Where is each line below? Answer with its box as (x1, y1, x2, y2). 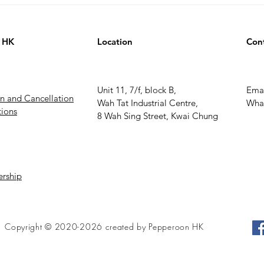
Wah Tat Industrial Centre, (97, 97, 198, 108)
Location (97, 36, 133, 47)
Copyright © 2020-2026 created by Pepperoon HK (5, 221, 204, 232)
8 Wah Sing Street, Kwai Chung (97, 110, 218, 121)
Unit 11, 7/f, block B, (97, 84, 176, 95)
